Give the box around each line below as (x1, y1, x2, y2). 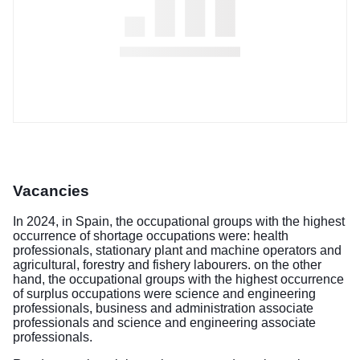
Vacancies (13, 182, 89, 199)
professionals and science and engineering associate (13, 315, 316, 329)
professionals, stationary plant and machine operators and (13, 243, 342, 257)
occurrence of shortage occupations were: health (13, 228, 288, 243)
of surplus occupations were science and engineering (13, 286, 316, 301)
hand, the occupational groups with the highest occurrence (13, 272, 344, 286)
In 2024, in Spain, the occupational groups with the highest (13, 214, 345, 228)
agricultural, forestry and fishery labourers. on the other (13, 257, 321, 272)
